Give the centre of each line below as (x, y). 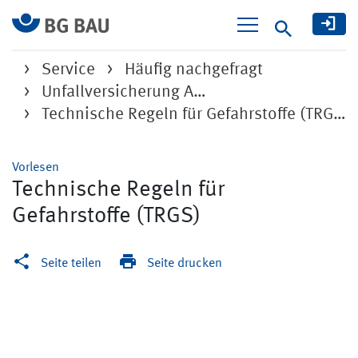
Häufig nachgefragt (194, 70)
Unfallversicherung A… (124, 92)
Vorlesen (36, 168)
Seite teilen (71, 264)
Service (68, 70)
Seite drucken (185, 264)
